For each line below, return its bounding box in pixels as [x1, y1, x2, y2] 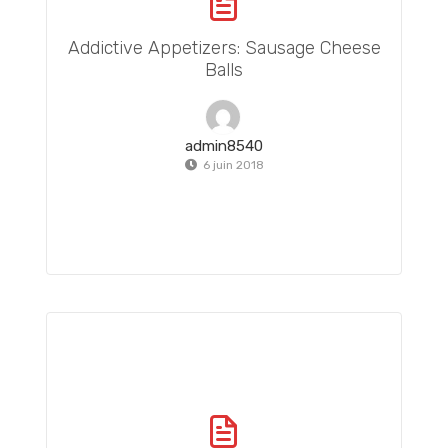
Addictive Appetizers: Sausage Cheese [67, 36, 381, 59]
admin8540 [185, 136, 263, 155]
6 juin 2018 [202, 157, 264, 172]
